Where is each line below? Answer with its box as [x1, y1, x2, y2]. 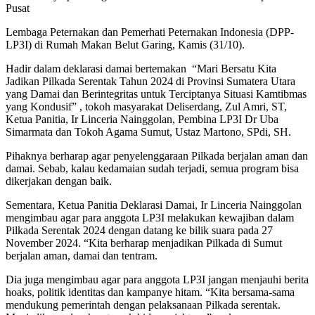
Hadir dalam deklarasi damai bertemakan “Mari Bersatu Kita [6, 63, 276, 75]
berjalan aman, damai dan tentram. [6, 250, 157, 262]
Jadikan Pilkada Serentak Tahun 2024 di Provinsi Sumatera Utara [6, 75, 295, 88]
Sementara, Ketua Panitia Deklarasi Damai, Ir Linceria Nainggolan [6, 199, 302, 212]
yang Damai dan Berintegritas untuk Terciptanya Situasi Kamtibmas [6, 88, 307, 101]
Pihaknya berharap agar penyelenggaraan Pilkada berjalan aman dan [6, 150, 308, 162]
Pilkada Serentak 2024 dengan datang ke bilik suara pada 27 [6, 224, 273, 237]
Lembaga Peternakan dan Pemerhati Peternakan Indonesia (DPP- [6, 26, 294, 39]
